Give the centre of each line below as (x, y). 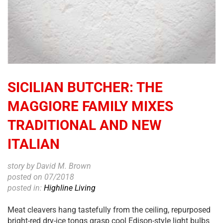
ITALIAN (34, 144)
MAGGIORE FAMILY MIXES (90, 106)
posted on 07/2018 (41, 177)
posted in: (26, 188)
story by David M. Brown (49, 166)
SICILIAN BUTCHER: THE (85, 87)
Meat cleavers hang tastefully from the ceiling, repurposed (109, 210)
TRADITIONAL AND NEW (85, 125)
